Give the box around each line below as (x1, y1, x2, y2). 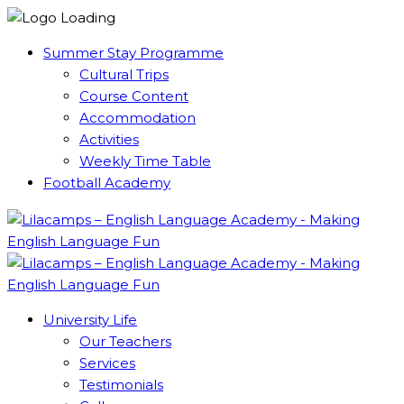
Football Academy (43, 174, 170, 191)
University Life (43, 311, 137, 328)
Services (79, 354, 135, 372)
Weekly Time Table (79, 152, 211, 170)
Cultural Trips (79, 66, 169, 83)
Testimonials (79, 376, 163, 393)
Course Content (79, 87, 188, 105)
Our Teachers (79, 333, 171, 350)
